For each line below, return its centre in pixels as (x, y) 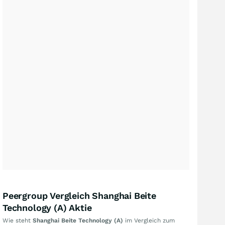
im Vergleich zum (149, 220)
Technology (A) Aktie (47, 207)
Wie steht (18, 220)
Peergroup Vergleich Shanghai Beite (79, 195)
